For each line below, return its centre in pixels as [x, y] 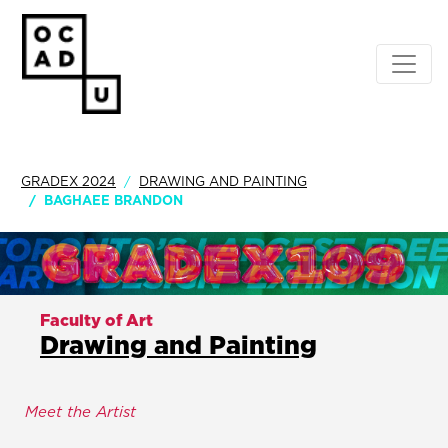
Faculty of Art [96, 320]
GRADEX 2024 [68, 181]
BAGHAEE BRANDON [113, 200]
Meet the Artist [80, 412]
